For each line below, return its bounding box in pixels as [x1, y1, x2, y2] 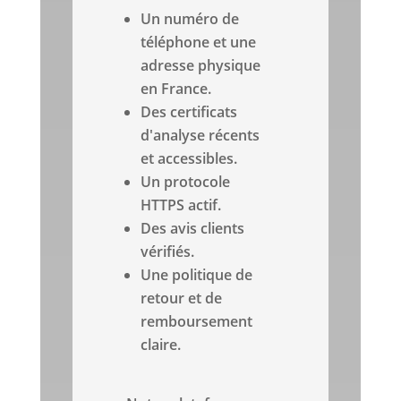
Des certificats [141, 102, 238, 123]
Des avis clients [141, 218, 245, 239]
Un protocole [141, 172, 231, 192]
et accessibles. [141, 149, 238, 169]
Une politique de [141, 265, 253, 286]
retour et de [141, 288, 223, 309]
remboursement [141, 311, 253, 332]
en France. [141, 79, 212, 99]
